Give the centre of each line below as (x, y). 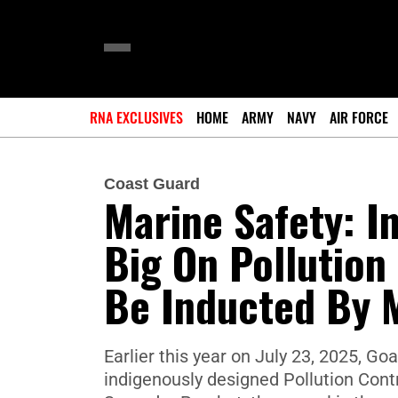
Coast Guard (152, 184)
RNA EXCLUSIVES (136, 117)
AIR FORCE (359, 117)
